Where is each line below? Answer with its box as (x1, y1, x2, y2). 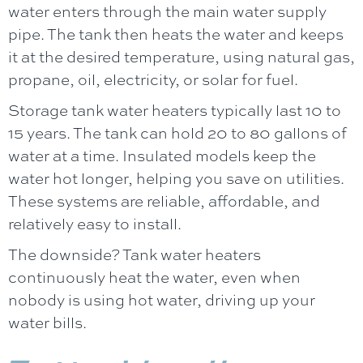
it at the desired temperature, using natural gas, (8, 45, 355, 67)
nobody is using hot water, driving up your (8, 288, 315, 310)
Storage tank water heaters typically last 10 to (8, 99, 341, 121)
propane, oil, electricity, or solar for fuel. (8, 68, 298, 90)
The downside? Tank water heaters (8, 243, 261, 265)
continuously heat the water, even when (8, 266, 301, 288)
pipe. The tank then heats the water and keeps (8, 23, 344, 45)
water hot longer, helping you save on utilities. (8, 167, 344, 189)
